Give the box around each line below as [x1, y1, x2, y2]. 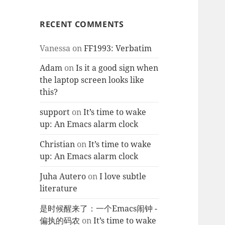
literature [40, 183, 78, 194]
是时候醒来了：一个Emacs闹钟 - [40, 203, 158, 214]
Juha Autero [40, 171, 86, 182]
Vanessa [40, 42, 71, 54]
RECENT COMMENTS [40, 18, 124, 30]
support [40, 106, 70, 118]
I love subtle [99, 171, 147, 182]
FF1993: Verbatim [84, 42, 152, 54]
